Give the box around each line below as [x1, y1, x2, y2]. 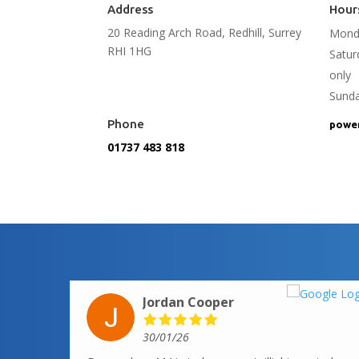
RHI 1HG [107, 43, 152, 59]
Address [107, 2, 154, 17]
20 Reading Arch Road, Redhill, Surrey [107, 25, 302, 41]
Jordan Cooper [143, 293, 235, 312]
